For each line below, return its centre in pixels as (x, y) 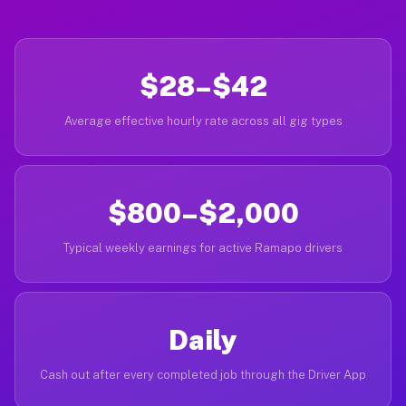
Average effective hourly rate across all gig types (203, 121)
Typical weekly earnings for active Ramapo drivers (203, 248)
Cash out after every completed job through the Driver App (203, 375)
